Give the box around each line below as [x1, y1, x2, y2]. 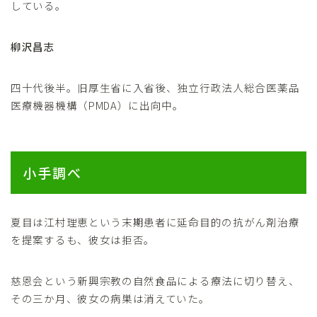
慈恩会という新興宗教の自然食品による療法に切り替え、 [11, 272, 300, 288]
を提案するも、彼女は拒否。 [11, 231, 156, 247]
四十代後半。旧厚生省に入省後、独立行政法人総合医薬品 [11, 79, 300, 95]
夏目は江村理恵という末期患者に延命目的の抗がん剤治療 [11, 214, 300, 229]
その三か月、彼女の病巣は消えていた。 [11, 290, 210, 306]
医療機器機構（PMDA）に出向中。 [11, 97, 184, 113]
